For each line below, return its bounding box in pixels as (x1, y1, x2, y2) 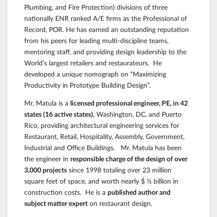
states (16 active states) (24, 109, 93, 118)
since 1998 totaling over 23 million (67, 165, 171, 174)
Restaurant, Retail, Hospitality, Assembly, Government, (24, 132, 185, 140)
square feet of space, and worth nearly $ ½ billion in (24, 176, 178, 185)
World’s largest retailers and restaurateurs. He (24, 58, 162, 67)
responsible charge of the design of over (70, 154, 187, 163)
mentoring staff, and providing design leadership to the (24, 47, 186, 56)
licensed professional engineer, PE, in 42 (70, 98, 188, 107)
